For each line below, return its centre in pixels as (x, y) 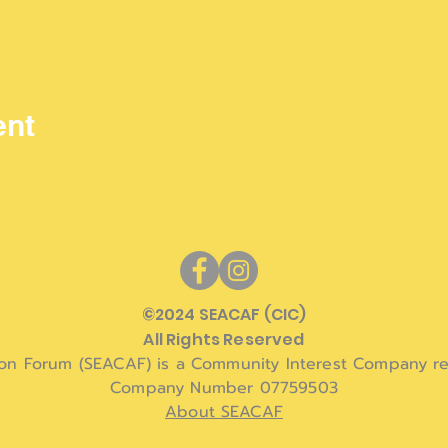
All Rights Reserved (224, 339)
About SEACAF (224, 412)
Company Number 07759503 (224, 388)
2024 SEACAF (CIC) (230, 314)
